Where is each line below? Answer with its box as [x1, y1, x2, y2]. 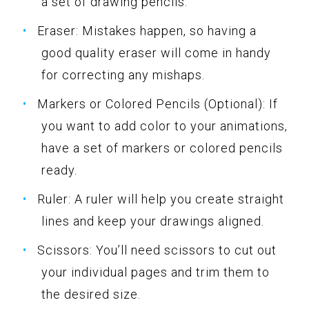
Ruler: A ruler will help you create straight [37, 191, 284, 206]
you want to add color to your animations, [41, 118, 288, 133]
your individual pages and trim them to [41, 264, 270, 279]
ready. [41, 162, 77, 177]
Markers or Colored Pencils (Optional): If [37, 96, 278, 111]
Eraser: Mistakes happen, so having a [37, 23, 257, 38]
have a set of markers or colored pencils [41, 140, 283, 155]
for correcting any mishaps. [41, 67, 205, 82]
